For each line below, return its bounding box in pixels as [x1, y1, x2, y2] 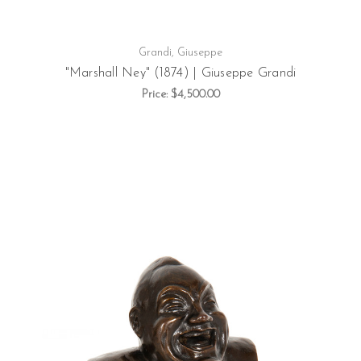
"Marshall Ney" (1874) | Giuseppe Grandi [64, 67, 297, 81]
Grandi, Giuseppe [139, 47, 222, 60]
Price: [141, 89, 171, 102]
